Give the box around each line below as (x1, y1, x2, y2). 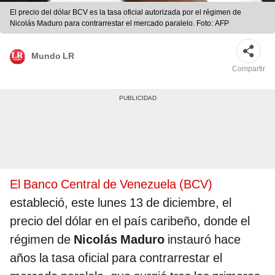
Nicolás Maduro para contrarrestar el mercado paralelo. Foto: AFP (10, 19, 229, 28)
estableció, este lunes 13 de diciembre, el (10, 195, 231, 211)
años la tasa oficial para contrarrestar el (10, 250, 222, 266)
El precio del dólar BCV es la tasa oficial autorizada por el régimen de (10, 8, 241, 17)
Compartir (232, 64, 265, 74)
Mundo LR (31, 50, 74, 61)
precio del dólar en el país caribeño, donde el (10, 214, 250, 229)
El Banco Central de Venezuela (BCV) (10, 177, 212, 192)
